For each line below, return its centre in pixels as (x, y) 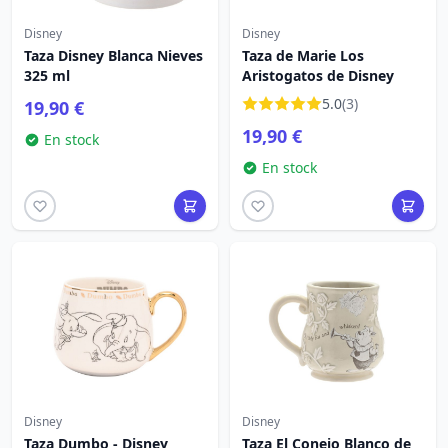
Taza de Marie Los (303, 55)
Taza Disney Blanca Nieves (113, 55)
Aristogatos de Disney (318, 75)
